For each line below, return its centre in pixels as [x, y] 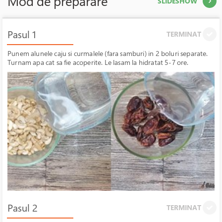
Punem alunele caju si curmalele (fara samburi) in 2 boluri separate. [108, 53]
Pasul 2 [23, 208]
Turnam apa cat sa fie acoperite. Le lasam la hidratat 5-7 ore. [98, 62]
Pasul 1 [22, 34]
